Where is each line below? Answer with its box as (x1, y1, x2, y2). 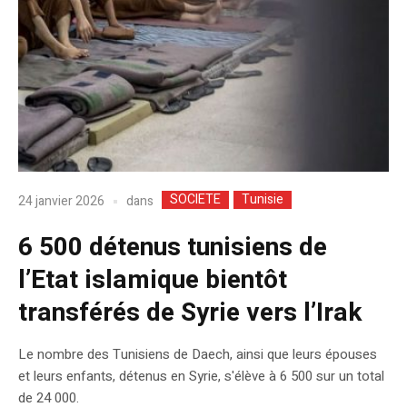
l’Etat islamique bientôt (18, 261, 287, 299)
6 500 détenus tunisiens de (18, 228, 327, 266)
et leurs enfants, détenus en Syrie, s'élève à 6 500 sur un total (18, 365, 384, 386)
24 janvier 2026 (18, 192, 104, 212)
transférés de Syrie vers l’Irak (18, 293, 362, 332)
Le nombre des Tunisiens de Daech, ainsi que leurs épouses (18, 343, 377, 364)
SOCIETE (170, 189, 221, 209)
